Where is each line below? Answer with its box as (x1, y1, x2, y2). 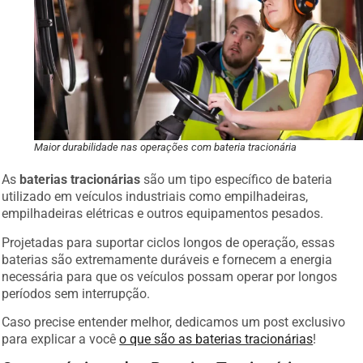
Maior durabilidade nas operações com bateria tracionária (34, 137, 297, 150)
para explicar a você (2, 327, 120, 343)
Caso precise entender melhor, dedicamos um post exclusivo (2, 310, 346, 326)
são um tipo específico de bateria (140, 168, 333, 184)
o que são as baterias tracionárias (119, 327, 314, 343)
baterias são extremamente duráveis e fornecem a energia (2, 247, 333, 263)
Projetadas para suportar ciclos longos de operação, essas (2, 230, 335, 246)
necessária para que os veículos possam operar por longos (2, 264, 338, 280)
